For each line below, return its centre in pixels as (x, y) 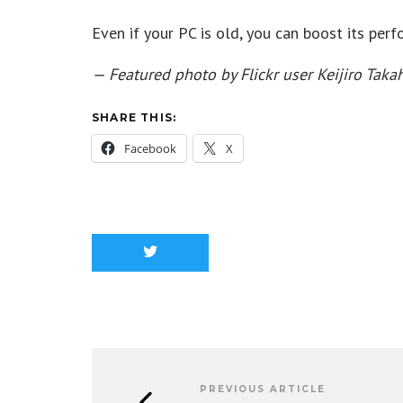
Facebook (150, 148)
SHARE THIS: (134, 117)
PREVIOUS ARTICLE (263, 389)
